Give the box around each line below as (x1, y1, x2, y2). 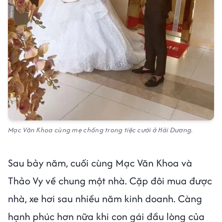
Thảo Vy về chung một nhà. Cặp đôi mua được (8, 173, 212, 188)
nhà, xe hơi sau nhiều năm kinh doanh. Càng (8, 191, 202, 206)
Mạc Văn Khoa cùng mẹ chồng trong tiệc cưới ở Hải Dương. (8, 125, 193, 135)
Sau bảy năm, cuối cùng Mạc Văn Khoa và (8, 156, 192, 170)
